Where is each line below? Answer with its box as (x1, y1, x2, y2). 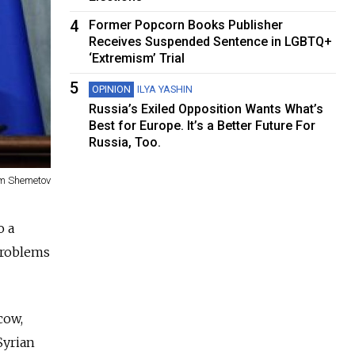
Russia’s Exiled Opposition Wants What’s (89, 101, 324, 116)
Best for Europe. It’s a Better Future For (89, 117, 316, 133)
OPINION (92, 82, 132, 95)
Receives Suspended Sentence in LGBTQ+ (89, 33, 333, 49)
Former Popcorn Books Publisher (89, 17, 284, 32)
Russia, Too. (89, 134, 162, 150)
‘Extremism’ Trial (89, 50, 185, 66)
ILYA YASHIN (137, 82, 193, 95)
